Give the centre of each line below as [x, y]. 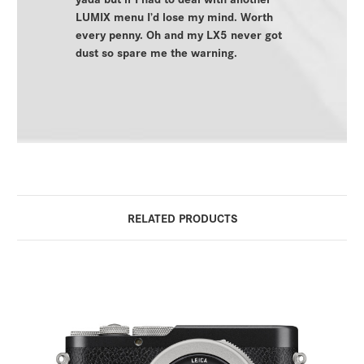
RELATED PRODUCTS [182, 218]
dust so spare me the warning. [156, 52]
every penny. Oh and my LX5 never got [178, 34]
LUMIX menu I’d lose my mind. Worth [174, 16]
